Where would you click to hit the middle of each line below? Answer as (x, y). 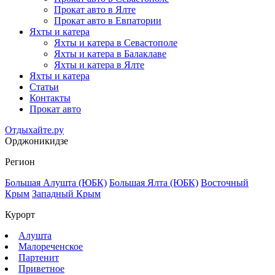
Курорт (20, 214)
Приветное (41, 268)
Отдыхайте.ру (34, 130)
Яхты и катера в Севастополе (116, 42)
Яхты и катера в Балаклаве (110, 53)
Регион (20, 161)
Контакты (50, 98)
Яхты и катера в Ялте (99, 64)
